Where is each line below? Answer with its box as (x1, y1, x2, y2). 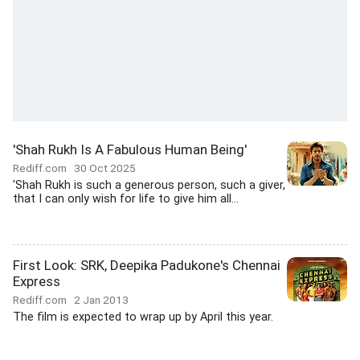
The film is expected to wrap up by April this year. (13, 310, 273, 324)
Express (13, 273, 60, 289)
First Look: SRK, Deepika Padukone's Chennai (13, 257, 280, 273)
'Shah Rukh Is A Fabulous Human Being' (13, 141, 247, 157)
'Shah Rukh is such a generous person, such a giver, (13, 178, 285, 192)
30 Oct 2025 (74, 162, 136, 174)
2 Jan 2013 (74, 293, 129, 306)
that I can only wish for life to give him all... (13, 192, 239, 206)
